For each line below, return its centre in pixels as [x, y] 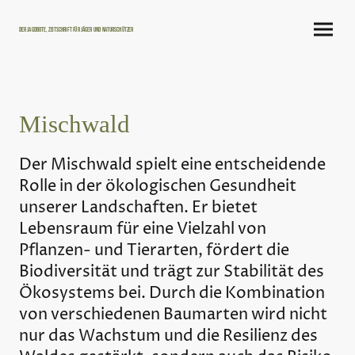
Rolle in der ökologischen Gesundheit [158, 187]
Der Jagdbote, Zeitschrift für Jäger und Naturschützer [76, 30]
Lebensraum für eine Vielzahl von [143, 230]
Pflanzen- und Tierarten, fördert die [154, 251]
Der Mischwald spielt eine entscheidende [172, 166]
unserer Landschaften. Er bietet [138, 208]
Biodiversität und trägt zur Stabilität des [172, 273]
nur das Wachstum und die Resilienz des [168, 337]
